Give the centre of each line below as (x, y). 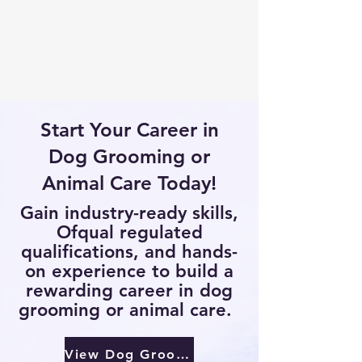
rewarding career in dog (129, 290)
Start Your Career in (129, 130)
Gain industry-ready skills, (129, 213)
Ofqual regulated (129, 232)
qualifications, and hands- (129, 252)
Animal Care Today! (129, 183)
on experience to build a (129, 271)
